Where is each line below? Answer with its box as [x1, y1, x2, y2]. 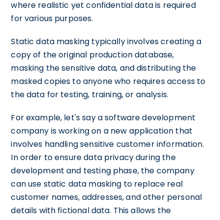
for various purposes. [11, 12, 93, 24]
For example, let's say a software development [11, 111, 196, 123]
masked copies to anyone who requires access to [11, 75, 206, 87]
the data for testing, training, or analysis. [11, 88, 168, 100]
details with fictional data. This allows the [11, 204, 171, 216]
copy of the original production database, [11, 49, 174, 60]
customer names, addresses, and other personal [11, 191, 202, 203]
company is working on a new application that [11, 125, 192, 137]
